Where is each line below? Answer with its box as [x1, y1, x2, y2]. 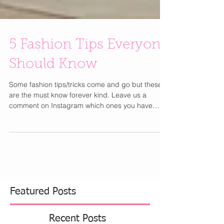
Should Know [9, 75, 97, 89]
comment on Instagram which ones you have [9, 119, 152, 128]
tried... [9, 129, 29, 138]
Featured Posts [10, 204, 76, 214]
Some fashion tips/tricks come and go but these [9, 98, 162, 107]
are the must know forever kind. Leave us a [9, 108, 146, 117]
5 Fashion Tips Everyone [9, 56, 168, 70]
